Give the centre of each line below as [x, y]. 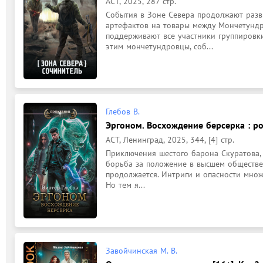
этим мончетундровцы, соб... [159, 46]
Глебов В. [123, 112]
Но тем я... [125, 185]
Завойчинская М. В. [141, 250]
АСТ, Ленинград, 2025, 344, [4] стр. [170, 140]
